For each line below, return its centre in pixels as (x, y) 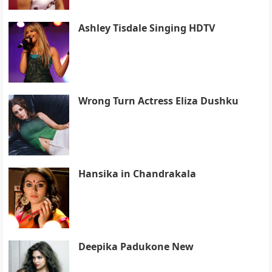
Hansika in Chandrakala (138, 173)
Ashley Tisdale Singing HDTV (147, 28)
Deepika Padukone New (136, 246)
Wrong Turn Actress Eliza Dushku (159, 100)
